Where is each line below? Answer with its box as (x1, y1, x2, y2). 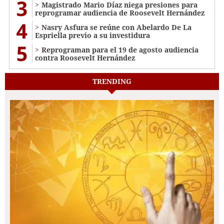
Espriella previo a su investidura (35, 30, 150, 40)
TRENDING (92, 76, 131, 86)
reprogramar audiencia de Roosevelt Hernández (35, 7, 204, 17)
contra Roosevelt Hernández (35, 52, 135, 62)
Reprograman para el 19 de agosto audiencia (41, 44, 198, 54)
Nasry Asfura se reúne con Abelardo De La (41, 22, 191, 32)
